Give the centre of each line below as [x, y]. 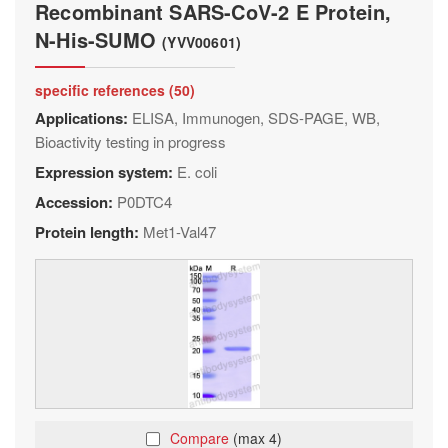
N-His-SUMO [99, 39]
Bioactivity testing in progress [130, 141]
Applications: [83, 118]
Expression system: [106, 172]
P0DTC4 [144, 201]
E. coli [197, 171]
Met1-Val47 [179, 231]
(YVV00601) [202, 42]
